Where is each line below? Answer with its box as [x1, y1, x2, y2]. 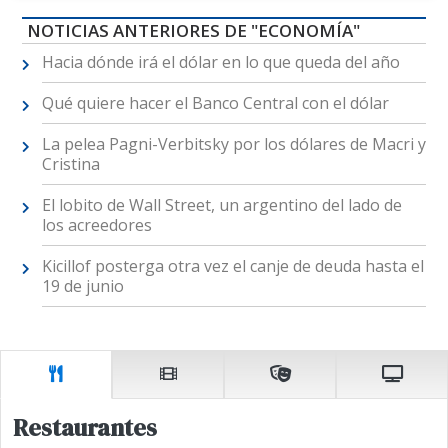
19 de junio [41, 275, 124, 298]
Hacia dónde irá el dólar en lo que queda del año [41, 51, 400, 74]
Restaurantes [13, 410, 157, 444]
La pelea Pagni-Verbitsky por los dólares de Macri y [41, 133, 426, 156]
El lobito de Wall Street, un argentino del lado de [41, 194, 402, 217]
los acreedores [41, 214, 152, 237]
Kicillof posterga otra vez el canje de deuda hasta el [41, 255, 424, 278]
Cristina [41, 153, 100, 176]
